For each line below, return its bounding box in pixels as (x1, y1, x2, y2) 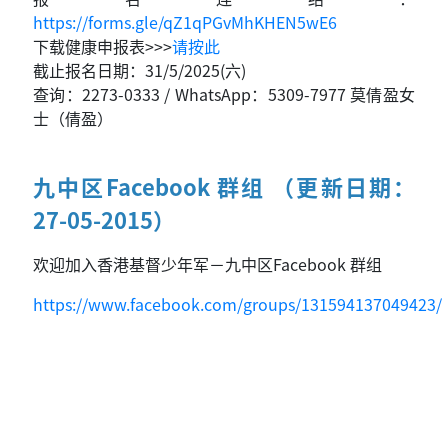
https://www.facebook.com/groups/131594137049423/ (33, 292, 442, 317)
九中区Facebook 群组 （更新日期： (33, 170, 415, 203)
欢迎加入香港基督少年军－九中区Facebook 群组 (33, 252, 382, 277)
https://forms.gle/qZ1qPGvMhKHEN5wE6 (33, 10, 337, 35)
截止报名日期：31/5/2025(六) (33, 58, 246, 83)
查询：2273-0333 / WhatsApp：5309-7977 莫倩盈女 (33, 82, 415, 107)
